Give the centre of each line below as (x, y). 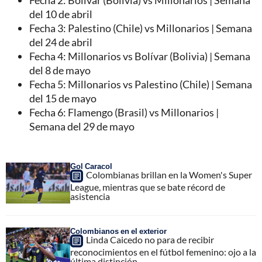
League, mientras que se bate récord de (148, 187)
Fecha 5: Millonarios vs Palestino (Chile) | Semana (141, 85)
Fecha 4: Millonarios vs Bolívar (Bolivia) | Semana (140, 56)
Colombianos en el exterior (118, 231)
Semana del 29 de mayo (82, 127)
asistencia (90, 196)
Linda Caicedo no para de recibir (150, 240)
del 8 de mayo (60, 70)
